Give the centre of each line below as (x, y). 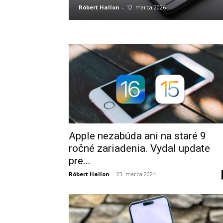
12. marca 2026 (146, 7)
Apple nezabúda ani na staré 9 (137, 136)
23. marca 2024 (136, 174)
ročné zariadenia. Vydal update (139, 148)
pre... (80, 161)
